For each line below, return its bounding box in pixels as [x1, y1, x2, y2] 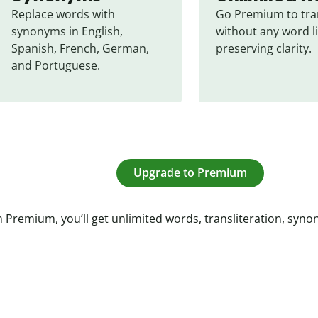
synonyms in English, [11, 23, 123, 39]
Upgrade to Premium [133, 165, 247, 181]
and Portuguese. [11, 57, 100, 73]
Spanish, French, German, [11, 40, 149, 56]
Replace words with [11, 6, 115, 22]
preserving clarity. [216, 40, 312, 56]
